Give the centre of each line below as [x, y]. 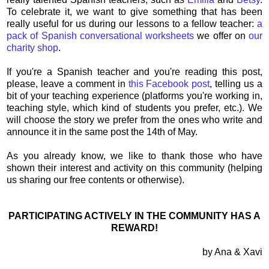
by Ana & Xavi [232, 252]
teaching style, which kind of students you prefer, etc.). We [134, 107]
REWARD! [134, 228]
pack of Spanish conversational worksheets [100, 35]
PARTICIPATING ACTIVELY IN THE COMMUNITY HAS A [134, 216]
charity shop [32, 47]
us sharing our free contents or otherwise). [95, 180]
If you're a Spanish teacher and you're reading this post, [134, 71]
